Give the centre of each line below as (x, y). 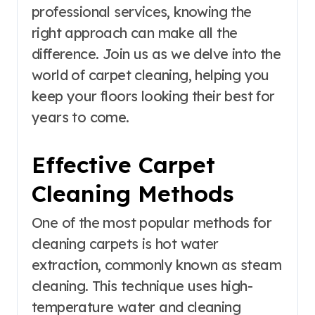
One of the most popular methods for (152, 223)
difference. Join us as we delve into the (156, 54)
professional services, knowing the (142, 12)
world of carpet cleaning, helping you (150, 75)
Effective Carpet (123, 165)
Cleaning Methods (133, 193)
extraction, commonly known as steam (156, 265)
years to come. (81, 117)
